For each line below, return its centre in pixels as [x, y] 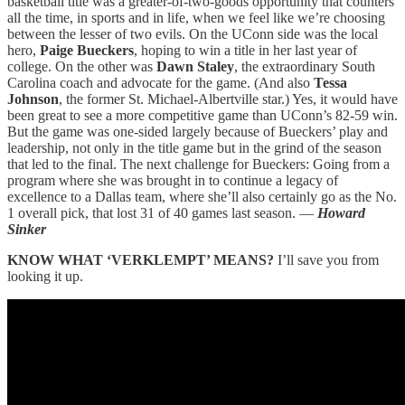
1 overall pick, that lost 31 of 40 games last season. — [162, 212]
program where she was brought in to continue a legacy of [173, 180]
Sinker [27, 229]
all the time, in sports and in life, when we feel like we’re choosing [196, 17]
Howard [341, 212]
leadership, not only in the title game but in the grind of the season [194, 147]
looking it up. [45, 276]
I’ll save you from [328, 259]
